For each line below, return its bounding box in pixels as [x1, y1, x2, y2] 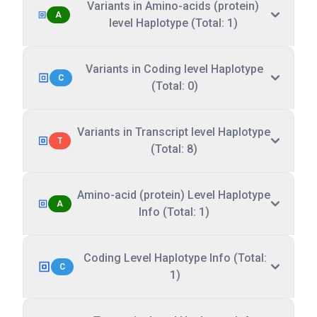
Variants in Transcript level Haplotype [77, 125, 271, 139]
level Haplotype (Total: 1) [108, 16, 238, 30]
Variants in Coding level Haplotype [86, 62, 263, 76]
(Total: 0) [151, 79, 198, 93]
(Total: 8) [150, 142, 197, 156]
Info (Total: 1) [138, 205, 209, 219]
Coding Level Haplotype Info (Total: [83, 251, 267, 265]
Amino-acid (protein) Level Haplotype [77, 188, 271, 202]
